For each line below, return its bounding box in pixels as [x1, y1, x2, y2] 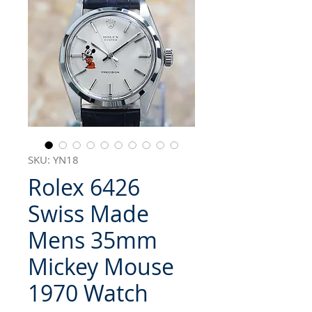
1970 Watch [28, 278, 148, 309]
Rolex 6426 [28, 172, 140, 203]
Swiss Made [28, 198, 149, 229]
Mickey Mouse [28, 251, 174, 282]
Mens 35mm [28, 225, 157, 256]
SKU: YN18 [28, 153, 79, 167]
